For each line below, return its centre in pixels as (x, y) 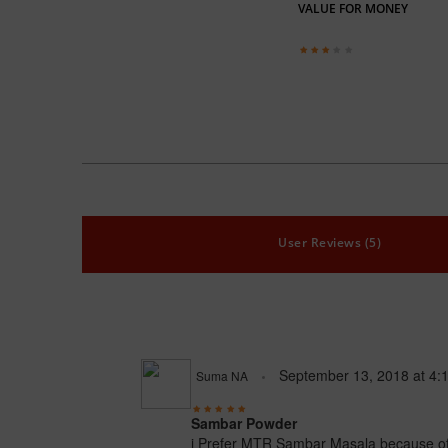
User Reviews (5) (330, 243)
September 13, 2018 (344, 375)
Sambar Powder (244, 423)
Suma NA (222, 376)
